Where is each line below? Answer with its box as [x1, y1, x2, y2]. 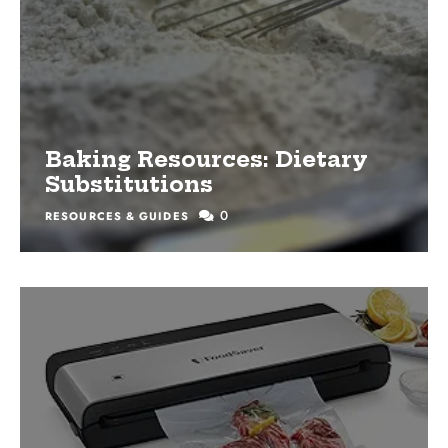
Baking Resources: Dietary [45, 145, 368, 173]
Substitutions [45, 170, 213, 198]
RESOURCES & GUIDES [45, 207, 189, 224]
